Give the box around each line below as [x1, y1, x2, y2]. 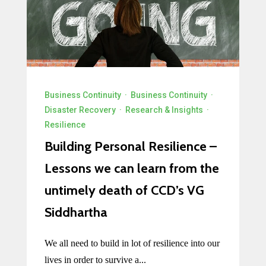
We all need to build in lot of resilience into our [44, 237, 220, 248]
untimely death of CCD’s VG [44, 182, 204, 198]
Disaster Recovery [44, 104, 116, 115]
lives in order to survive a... [44, 254, 146, 265]
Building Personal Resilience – [44, 138, 217, 154]
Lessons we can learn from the [44, 160, 219, 176]
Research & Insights [125, 104, 203, 115]
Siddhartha [44, 204, 107, 220]
